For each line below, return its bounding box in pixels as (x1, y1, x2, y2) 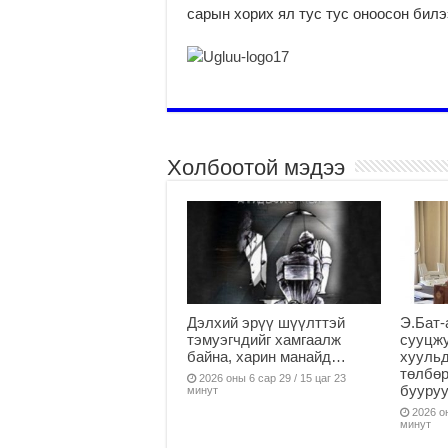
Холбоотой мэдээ (167, 154, 345, 180)
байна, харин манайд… (187, 347, 346, 365)
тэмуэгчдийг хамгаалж (187, 330, 341, 348)
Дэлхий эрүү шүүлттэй (187, 313, 345, 331)
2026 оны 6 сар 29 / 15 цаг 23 (199, 371, 346, 384)
